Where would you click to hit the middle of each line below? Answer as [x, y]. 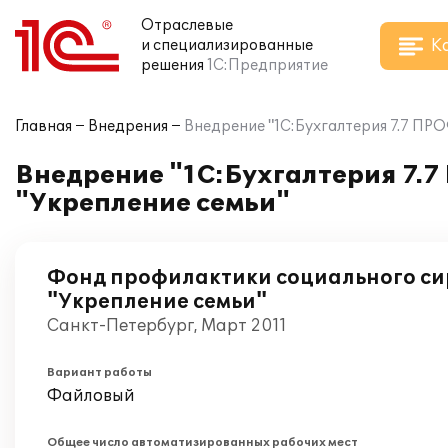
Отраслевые [187, 25]
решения [172, 65]
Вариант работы [99, 372]
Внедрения [128, 126]
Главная [43, 126]
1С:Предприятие [267, 65]
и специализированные [227, 45]
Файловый [91, 396]
